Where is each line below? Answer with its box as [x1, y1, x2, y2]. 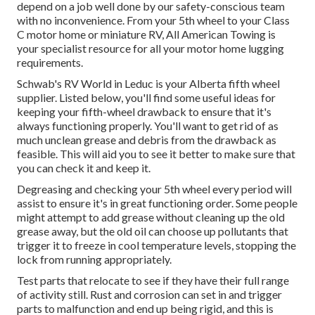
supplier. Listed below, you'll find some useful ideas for [17, 90, 276, 104]
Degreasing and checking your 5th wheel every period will [17, 181, 292, 195]
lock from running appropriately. [17, 252, 172, 266]
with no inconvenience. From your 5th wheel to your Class [17, 13, 290, 27]
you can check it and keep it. [17, 160, 150, 174]
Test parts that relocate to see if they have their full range [17, 273, 289, 287]
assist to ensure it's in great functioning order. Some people [17, 195, 297, 210]
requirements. [17, 55, 83, 69]
